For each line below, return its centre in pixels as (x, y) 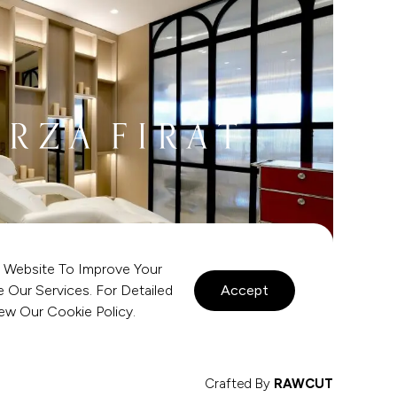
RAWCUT (304, 384)
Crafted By (239, 384)
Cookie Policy (90, 311)
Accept (245, 290)
